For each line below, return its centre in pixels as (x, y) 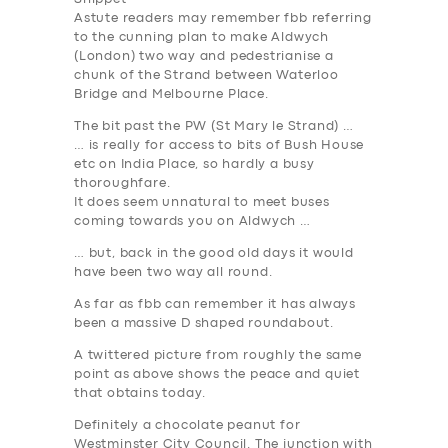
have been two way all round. (173, 273)
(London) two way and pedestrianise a (204, 57)
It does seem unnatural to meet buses (202, 203)
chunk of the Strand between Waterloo (206, 76)
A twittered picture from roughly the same (218, 356)
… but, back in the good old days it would (214, 254)
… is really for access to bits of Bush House (219, 146)
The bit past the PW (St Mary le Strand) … (214, 127)
